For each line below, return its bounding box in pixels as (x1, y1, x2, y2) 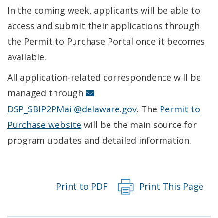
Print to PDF (56, 181, 108, 192)
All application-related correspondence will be (7, 71, 201, 83)
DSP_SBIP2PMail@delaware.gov (7, 103, 137, 115)
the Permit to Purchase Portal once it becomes (7, 35, 205, 47)
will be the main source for (81, 118, 197, 130)
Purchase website (7, 118, 81, 130)
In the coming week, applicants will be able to (7, 4, 200, 16)
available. (7, 51, 46, 63)
